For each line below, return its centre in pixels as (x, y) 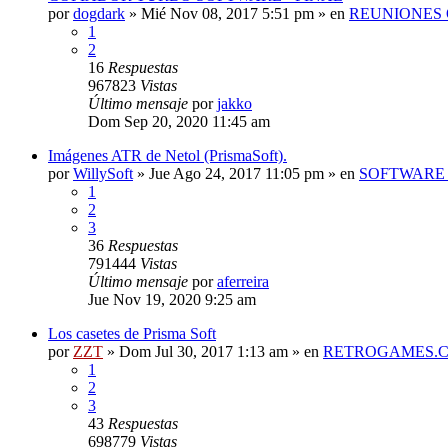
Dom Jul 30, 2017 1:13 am (203, 351)
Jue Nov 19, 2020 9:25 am (172, 299)
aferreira (243, 281)
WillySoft (103, 173)
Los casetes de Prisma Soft (132, 333)
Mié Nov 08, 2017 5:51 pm (227, 13)
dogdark (99, 13)
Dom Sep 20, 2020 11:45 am (179, 121)
